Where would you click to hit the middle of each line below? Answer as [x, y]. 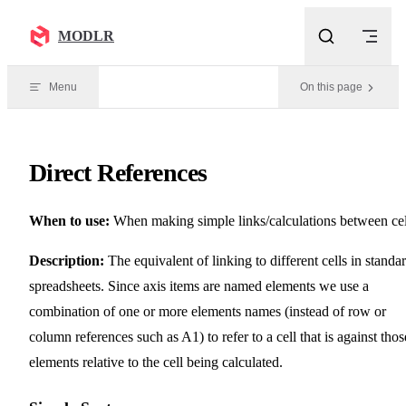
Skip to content [57, 21]
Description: [67, 260]
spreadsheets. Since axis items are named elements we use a [199, 285]
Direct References [118, 172]
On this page [331, 87]
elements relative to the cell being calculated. [156, 362]
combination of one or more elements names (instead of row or [208, 311]
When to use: [69, 220]
